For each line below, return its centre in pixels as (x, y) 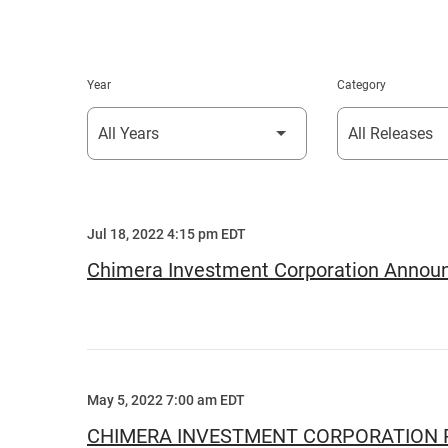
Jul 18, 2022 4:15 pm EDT (166, 234)
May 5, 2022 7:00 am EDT (166, 400)
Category (361, 85)
